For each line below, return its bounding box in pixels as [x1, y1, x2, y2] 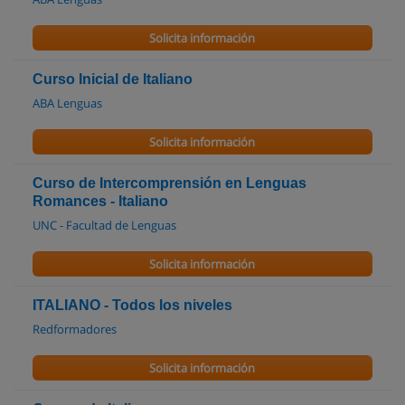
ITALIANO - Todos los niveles [33, 297, 232, 313]
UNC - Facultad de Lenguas [33, 217, 176, 233]
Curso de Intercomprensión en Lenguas [33, 175, 306, 191]
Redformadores [33, 321, 117, 337]
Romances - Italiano [33, 193, 168, 209]
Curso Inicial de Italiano [33, 71, 193, 87]
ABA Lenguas [33, 95, 102, 111]
